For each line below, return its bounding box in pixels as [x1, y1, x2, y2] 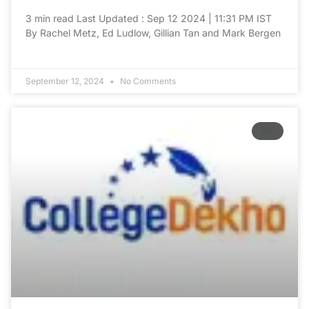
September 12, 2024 [26, 76, 106, 87]
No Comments [118, 76, 176, 87]
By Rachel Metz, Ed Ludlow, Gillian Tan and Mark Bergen [26, 27, 281, 39]
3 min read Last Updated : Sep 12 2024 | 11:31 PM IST [26, 12, 272, 25]
